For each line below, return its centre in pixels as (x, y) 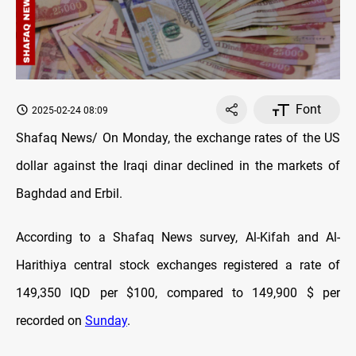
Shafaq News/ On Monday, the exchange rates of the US (178, 138)
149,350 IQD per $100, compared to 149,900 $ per (178, 293)
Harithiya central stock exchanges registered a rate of (178, 265)
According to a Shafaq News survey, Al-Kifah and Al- (178, 238)
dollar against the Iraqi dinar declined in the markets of (178, 166)
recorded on (50, 321)
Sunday (106, 321)
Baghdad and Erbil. (69, 194)
